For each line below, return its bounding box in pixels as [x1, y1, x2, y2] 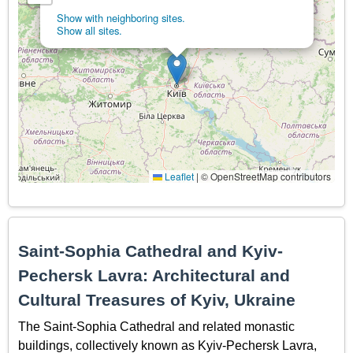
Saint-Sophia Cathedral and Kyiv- [18, 242, 283, 261]
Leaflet [162, 169, 194, 184]
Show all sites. [57, 23, 122, 39]
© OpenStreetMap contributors [199, 169, 331, 184]
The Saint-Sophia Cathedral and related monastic [18, 319, 295, 333]
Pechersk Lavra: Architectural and [18, 266, 290, 285]
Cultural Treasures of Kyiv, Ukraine [18, 291, 295, 310]
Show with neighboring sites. [57, 10, 185, 26]
